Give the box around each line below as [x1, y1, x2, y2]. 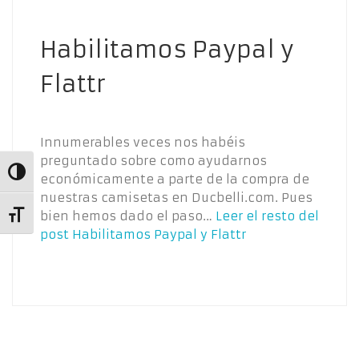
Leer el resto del [216, 208, 319, 224]
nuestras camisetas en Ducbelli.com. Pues [40, 189, 313, 205]
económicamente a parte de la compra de [40, 171, 309, 187]
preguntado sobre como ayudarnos [40, 152, 267, 168]
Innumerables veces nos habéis [40, 134, 245, 150]
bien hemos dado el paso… [40, 208, 216, 224]
